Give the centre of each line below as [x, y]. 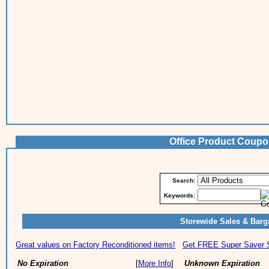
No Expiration [43, 263]
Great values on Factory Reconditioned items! [95, 245]
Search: [184, 180]
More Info [155, 263]
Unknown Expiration [222, 263]
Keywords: [180, 195]
